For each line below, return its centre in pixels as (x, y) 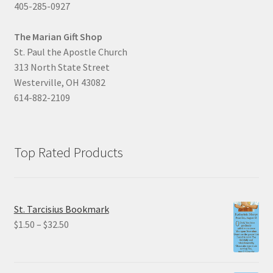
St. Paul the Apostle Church (70, 52)
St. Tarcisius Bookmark (61, 209)
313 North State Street (62, 67)
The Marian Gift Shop (58, 37)
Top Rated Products (68, 153)
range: (81, 239)
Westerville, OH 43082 (59, 83)
